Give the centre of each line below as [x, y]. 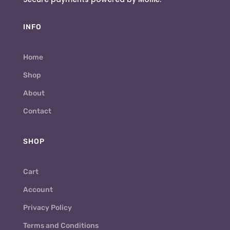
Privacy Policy [47, 208]
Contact [37, 111]
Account [38, 190]
